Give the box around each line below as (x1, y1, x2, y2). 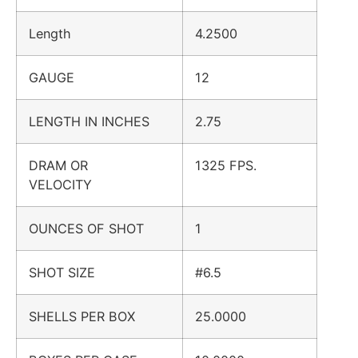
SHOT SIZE (29, 264, 111, 280)
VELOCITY (29, 176, 108, 193)
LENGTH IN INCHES (29, 113, 165, 129)
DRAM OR (29, 157, 88, 173)
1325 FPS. (195, 157, 257, 173)
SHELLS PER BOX (29, 308, 151, 324)
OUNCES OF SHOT (29, 220, 160, 237)
